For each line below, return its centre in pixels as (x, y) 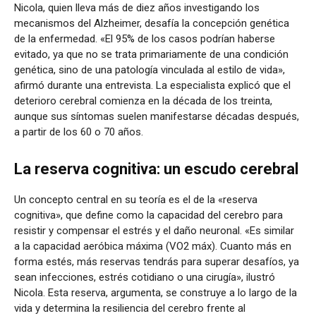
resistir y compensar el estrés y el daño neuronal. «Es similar (154, 230)
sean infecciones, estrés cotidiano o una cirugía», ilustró (145, 277)
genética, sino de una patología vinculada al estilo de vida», (150, 69)
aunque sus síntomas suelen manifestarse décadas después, (157, 116)
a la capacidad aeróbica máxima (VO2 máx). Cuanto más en (153, 246)
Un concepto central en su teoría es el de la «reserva (136, 199)
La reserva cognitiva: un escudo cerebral (156, 169)
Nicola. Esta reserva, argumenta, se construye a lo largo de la (156, 292)
